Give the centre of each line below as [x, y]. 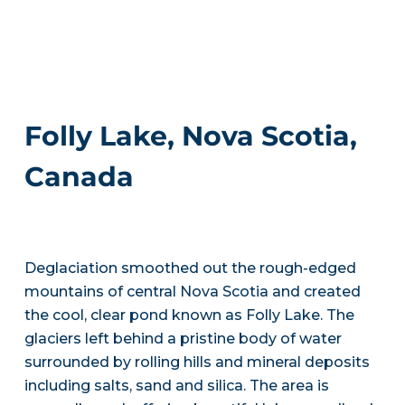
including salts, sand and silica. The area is [176, 386]
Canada [79, 177]
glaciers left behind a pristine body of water [183, 339]
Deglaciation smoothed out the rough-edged [190, 268]
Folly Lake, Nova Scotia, [190, 136]
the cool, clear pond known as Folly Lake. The [189, 315]
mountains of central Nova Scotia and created [192, 292]
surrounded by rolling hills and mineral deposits [197, 362]
